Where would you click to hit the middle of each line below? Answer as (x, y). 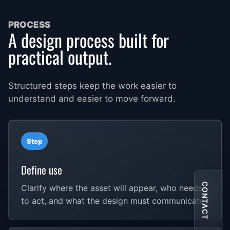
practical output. (60, 56)
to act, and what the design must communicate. (114, 200)
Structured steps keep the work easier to (92, 85)
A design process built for (89, 40)
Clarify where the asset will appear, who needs (112, 188)
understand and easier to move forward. (92, 98)
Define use (42, 169)
